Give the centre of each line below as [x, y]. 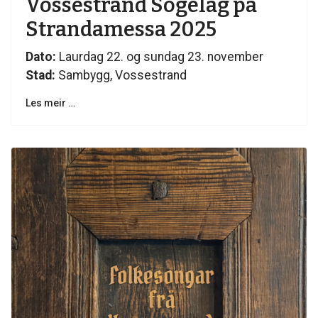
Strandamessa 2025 [121, 30]
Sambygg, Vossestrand [121, 76]
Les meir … [50, 103]
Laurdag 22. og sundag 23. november [160, 57]
